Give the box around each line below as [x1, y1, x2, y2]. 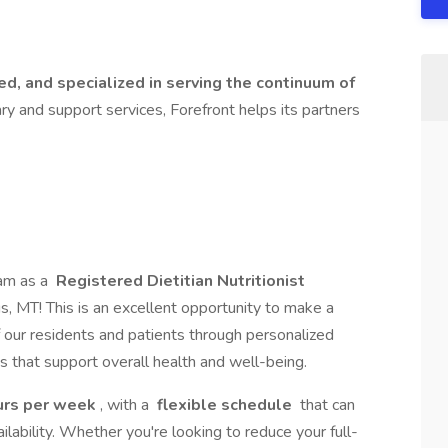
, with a [100, 394, 153, 416]
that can [296, 394, 355, 416]
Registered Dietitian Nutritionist [52, 270, 305, 292]
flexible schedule [153, 394, 296, 416]
